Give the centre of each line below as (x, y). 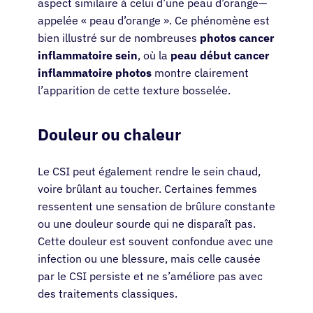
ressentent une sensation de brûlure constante (156, 206)
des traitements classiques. (108, 294)
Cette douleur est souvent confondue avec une (155, 241)
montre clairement (200, 73)
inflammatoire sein (88, 56)
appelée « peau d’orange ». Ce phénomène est (154, 21)
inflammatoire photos (95, 73)
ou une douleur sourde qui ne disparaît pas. (147, 224)
